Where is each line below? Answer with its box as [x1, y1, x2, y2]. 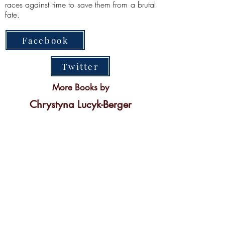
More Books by [52, 82, 109, 93]
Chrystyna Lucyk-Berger [29, 98, 132, 111]
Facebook [22, 35, 69, 46]
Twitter [61, 61, 99, 72]
